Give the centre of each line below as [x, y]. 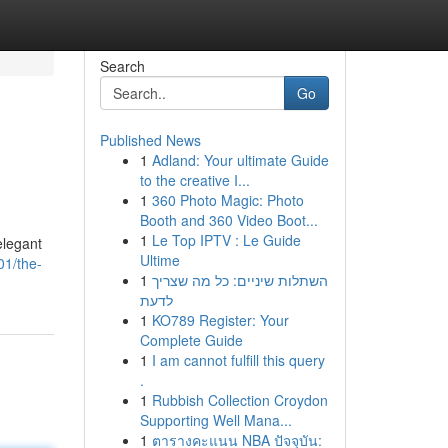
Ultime [159, 260]
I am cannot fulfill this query [238, 360]
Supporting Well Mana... [215, 420]
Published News [150, 140]
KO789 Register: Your [220, 320]
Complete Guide [191, 340]
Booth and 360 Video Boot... [228, 220]
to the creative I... [194, 180]
